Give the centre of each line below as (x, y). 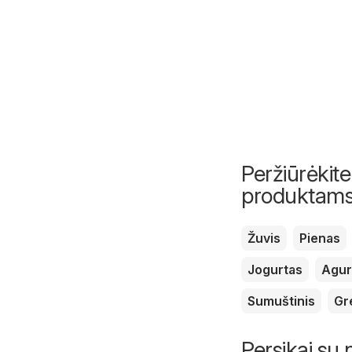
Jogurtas (275, 269)
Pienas (320, 238)
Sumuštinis (281, 301)
